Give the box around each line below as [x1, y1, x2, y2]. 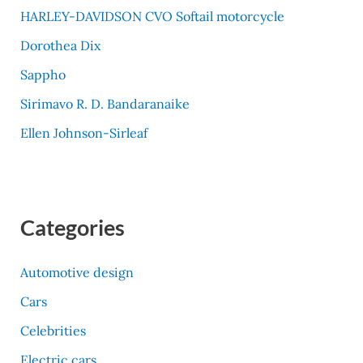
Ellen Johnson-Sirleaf [19, 124, 147, 141]
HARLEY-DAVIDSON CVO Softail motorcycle [19, 7, 284, 24]
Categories [19, 213, 125, 241]
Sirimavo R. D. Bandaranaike [19, 95, 190, 112]
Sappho [19, 66, 66, 83]
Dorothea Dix [19, 36, 100, 53]
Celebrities [19, 322, 86, 339]
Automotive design [19, 263, 134, 280]
